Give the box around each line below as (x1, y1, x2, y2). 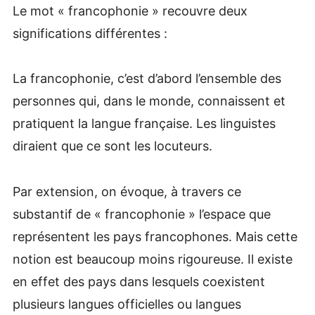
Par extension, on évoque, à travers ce (12, 184, 241, 199)
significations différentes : (12, 26, 167, 41)
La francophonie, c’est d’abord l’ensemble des (12, 71, 281, 86)
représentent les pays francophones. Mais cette (12, 229, 297, 244)
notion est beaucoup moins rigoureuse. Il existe (12, 251, 292, 266)
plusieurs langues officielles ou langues (12, 296, 241, 311)
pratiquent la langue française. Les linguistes (12, 116, 276, 131)
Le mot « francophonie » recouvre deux (12, 4, 247, 19)
